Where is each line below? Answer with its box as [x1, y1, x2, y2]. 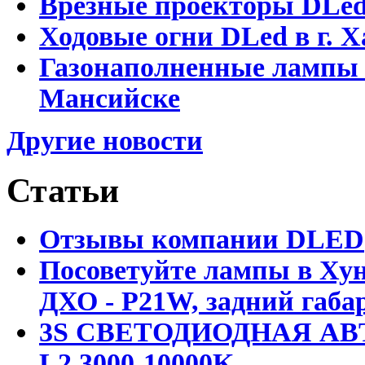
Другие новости [7, 125, 203, 156]
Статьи [7, 171, 119, 209]
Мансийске [39, 83, 180, 114]
